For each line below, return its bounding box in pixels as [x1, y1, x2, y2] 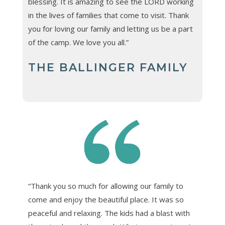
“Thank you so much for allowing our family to [28, 181, 183, 191]
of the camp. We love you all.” [28, 37, 129, 47]
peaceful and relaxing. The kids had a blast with [28, 208, 190, 218]
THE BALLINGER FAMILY [28, 60, 188, 74]
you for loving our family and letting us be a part [28, 23, 193, 34]
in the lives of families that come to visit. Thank [28, 10, 189, 20]
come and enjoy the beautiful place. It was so [28, 194, 184, 205]
